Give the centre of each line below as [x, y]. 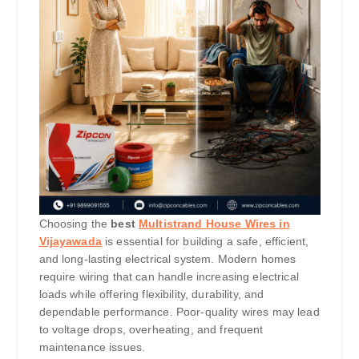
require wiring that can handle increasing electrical [169, 277]
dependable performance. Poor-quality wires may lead [179, 312]
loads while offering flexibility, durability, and [151, 294]
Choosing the [75, 224]
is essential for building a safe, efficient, [205, 242]
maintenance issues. [92, 347]
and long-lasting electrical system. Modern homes [167, 259]
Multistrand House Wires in [214, 224]
